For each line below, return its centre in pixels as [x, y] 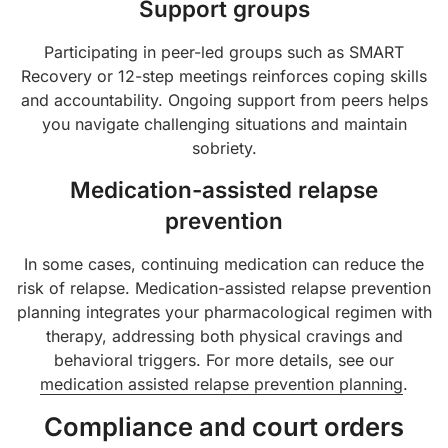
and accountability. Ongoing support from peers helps [224, 99]
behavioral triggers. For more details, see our [224, 360]
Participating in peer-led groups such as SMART [224, 51]
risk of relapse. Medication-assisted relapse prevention [224, 288]
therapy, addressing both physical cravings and [224, 336]
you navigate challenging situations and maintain [224, 123]
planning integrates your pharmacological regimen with [224, 312]
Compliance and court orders [224, 427]
